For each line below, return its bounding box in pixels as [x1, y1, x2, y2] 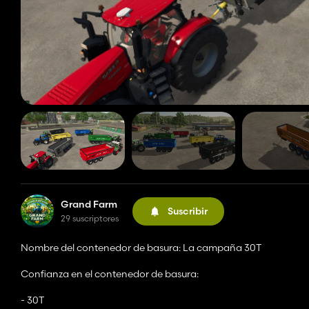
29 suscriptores [61, 213, 119, 224]
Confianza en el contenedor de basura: [21, 268, 199, 281]
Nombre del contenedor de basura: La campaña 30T [21, 241, 261, 255]
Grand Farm [61, 198, 117, 211]
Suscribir [168, 204, 208, 217]
